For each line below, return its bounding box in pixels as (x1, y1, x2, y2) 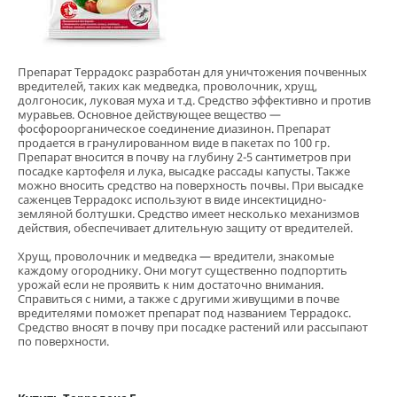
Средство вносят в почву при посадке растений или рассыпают (18, 318, 368, 335)
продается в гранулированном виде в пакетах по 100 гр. (18, 134, 330, 151)
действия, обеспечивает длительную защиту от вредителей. (18, 219, 353, 236)
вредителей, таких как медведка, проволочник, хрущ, (18, 77, 317, 94)
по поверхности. (18, 332, 109, 349)
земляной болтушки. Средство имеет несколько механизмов (18, 205, 359, 222)
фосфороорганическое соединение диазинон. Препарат (18, 120, 331, 136)
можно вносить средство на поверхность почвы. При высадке (18, 176, 363, 193)
